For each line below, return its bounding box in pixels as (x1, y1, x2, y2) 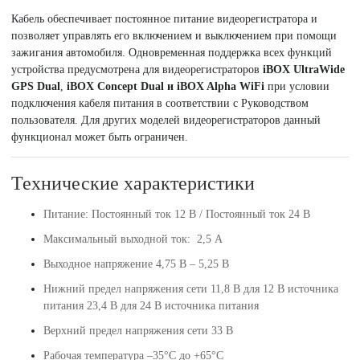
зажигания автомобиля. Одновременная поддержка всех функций (11, 47, 332, 59)
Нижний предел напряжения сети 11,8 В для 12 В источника (43, 283, 338, 296)
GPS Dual (11, 80, 60, 93)
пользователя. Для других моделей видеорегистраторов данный (11, 114, 321, 127)
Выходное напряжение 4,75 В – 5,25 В (43, 258, 229, 271)
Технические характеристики (11, 173, 255, 194)
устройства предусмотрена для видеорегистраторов (11, 63, 263, 76)
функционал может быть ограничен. (11, 131, 188, 144)
